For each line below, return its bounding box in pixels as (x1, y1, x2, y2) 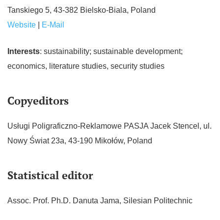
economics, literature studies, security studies (7, 62, 165, 70)
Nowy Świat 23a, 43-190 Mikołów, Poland (7, 137, 152, 145)
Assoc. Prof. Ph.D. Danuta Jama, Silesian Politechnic (7, 196, 192, 205)
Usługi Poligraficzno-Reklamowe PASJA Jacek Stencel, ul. (7, 122, 212, 131)
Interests (7, 47, 40, 55)
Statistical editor (7, 168, 93, 183)
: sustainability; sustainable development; (40, 47, 183, 55)
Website (7, 21, 36, 29)
